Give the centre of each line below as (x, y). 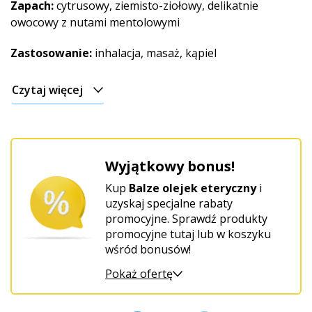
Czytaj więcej (47, 90)
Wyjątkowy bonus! (170, 166)
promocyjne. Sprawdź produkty (186, 219)
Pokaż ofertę (139, 274)
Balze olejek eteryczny (193, 188)
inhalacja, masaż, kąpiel (154, 53)
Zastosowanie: (51, 53)
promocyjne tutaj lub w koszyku (188, 234)
